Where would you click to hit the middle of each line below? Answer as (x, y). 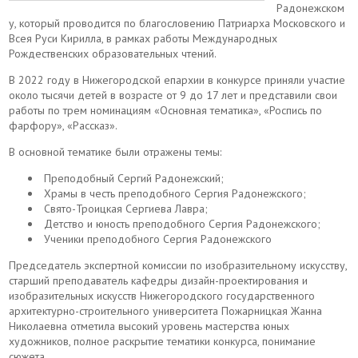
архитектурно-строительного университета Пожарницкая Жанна (166, 311)
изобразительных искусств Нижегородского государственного (162, 296)
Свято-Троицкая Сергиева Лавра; (125, 209)
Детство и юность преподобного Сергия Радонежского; (181, 224)
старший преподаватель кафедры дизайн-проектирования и (159, 280)
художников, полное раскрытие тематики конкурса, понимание (163, 341)
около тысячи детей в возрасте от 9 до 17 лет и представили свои (173, 95)
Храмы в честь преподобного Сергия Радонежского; (174, 193)
